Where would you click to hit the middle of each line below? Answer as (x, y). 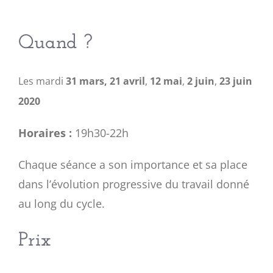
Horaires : (47, 133)
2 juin (201, 81)
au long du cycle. (62, 204)
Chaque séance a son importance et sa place (133, 165)
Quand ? (55, 43)
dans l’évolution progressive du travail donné (134, 184)
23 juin (236, 81)
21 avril (127, 81)
